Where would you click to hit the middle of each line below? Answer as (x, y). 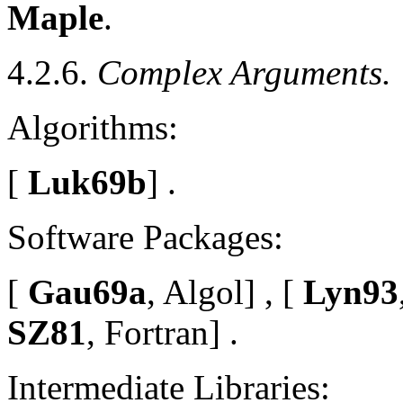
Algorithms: (93, 127)
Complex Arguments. (244, 72)
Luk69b (83, 182)
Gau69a (83, 291)
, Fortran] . (162, 332)
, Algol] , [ (220, 291)
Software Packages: (145, 237)
